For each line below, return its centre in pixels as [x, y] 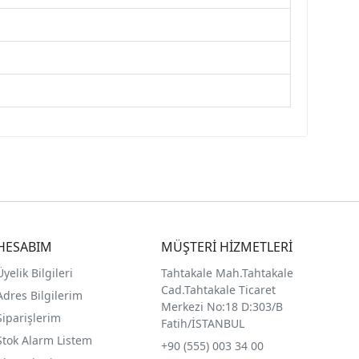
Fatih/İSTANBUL [203, 323]
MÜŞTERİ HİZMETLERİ [227, 246]
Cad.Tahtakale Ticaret [219, 289]
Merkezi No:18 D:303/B [222, 306]
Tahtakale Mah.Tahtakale [228, 272]
